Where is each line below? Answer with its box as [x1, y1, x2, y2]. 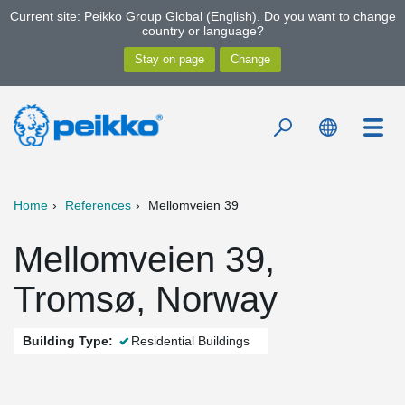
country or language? [141, 24, 264, 38]
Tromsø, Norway [14, 279, 278, 319]
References [65, 198, 131, 212]
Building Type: [23, 334, 113, 348]
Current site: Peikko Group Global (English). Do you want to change [9, 9, 396, 24]
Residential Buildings [131, 334, 250, 348]
